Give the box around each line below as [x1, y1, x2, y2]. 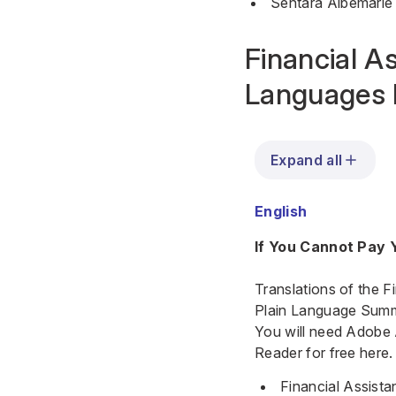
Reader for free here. [255, 344, 393, 362]
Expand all [270, 151, 343, 169]
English [255, 202, 308, 220]
